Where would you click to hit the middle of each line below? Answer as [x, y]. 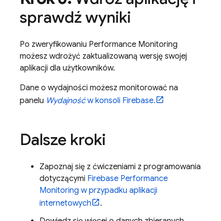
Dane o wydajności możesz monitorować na [99, 88]
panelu [33, 101]
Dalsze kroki [63, 140]
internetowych [65, 203]
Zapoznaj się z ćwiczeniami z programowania [120, 167]
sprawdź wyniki [75, 17]
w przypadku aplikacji [118, 190]
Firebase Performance [128, 179]
